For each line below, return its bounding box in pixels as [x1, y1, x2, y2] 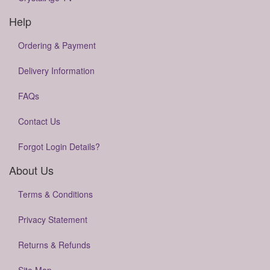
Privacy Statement [18, 213, 87, 225]
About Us [9, 162, 54, 178]
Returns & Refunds [18, 239, 90, 251]
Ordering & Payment [18, 39, 96, 51]
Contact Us [18, 115, 60, 127]
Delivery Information [18, 64, 95, 77]
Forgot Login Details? [18, 140, 100, 152]
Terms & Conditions [18, 188, 93, 200]
